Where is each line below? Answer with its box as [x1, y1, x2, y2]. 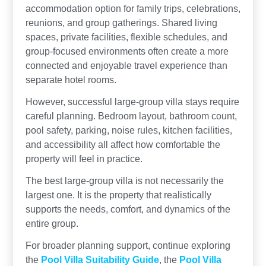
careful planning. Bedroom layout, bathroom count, [25, 110, 237, 122]
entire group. [25, 218, 78, 229]
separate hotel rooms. [25, 74, 116, 85]
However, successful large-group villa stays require [25, 96, 239, 107]
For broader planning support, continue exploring [25, 240, 230, 251]
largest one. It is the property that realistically [25, 189, 211, 201]
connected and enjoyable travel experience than [25, 60, 227, 71]
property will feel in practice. [25, 153, 142, 164]
